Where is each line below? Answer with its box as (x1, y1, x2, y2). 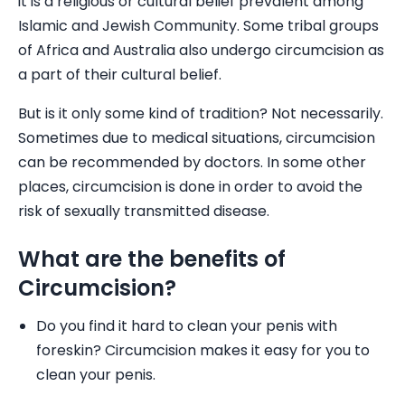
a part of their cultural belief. (18, 64, 221, 85)
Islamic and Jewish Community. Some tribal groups (18, 15, 379, 36)
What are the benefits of (18, 244, 286, 274)
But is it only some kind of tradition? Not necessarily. (18, 103, 383, 124)
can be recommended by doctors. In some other (18, 152, 366, 173)
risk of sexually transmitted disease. (18, 201, 269, 221)
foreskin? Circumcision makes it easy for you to (36, 340, 370, 361)
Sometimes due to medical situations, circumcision (18, 127, 375, 148)
